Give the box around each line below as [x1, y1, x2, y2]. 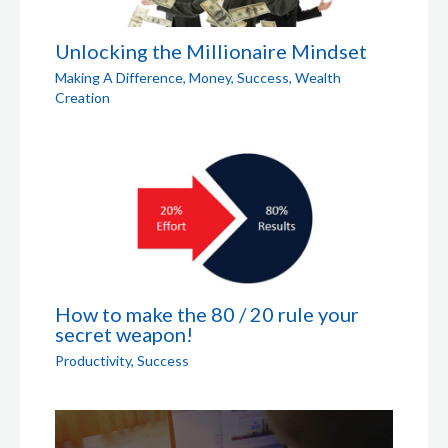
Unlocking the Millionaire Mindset [55, 38, 367, 63]
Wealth [295, 68, 341, 86]
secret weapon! [55, 321, 193, 346]
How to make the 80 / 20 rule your [55, 301, 359, 326]
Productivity [55, 351, 131, 369]
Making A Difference [55, 68, 183, 86]
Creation [55, 88, 110, 106]
